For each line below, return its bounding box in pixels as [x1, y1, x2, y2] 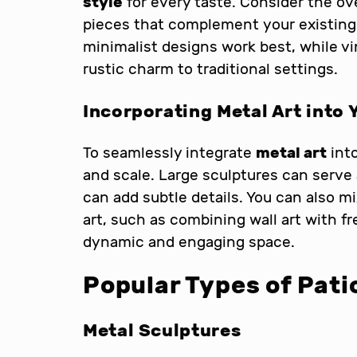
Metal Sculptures [83, 319, 241, 341]
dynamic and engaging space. [83, 233, 295, 251]
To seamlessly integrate [83, 143, 256, 162]
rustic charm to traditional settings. [83, 60, 338, 78]
